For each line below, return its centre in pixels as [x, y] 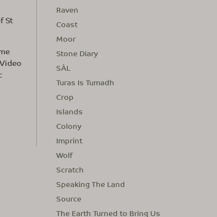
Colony [69, 126]
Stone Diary [77, 53]
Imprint [69, 140]
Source [69, 198]
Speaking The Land [91, 184]
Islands [70, 111]
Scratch [70, 169]
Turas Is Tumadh [85, 82]
